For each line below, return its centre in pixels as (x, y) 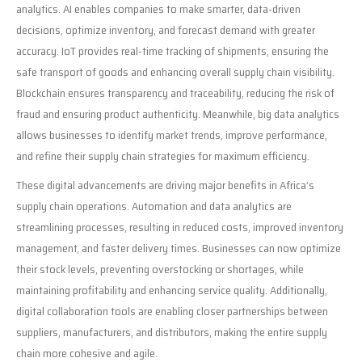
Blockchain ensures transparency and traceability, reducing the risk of (175, 93)
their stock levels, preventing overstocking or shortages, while (160, 269)
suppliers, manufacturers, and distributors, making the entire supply (172, 332)
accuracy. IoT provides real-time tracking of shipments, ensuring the (173, 51)
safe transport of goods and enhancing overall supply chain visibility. (175, 72)
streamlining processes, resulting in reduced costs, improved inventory (180, 227)
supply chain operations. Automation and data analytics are (154, 206)
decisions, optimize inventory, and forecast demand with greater (166, 29)
